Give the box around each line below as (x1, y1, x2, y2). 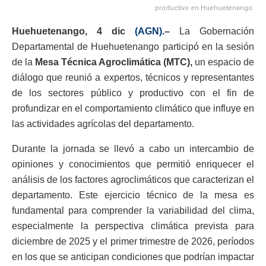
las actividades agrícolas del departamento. (12, 119, 194, 129)
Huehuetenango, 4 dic (12, 26, 135, 37)
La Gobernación (170, 26, 254, 37)
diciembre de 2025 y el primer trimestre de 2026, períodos (12, 236, 254, 247)
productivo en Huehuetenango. (155, 4, 254, 12)
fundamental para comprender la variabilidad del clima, (12, 205, 254, 216)
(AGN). (135, 26, 164, 37)
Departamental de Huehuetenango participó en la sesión (12, 42, 254, 52)
